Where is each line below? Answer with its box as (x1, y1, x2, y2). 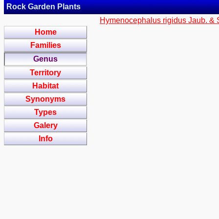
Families (30, 41, 61, 49)
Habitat (32, 82, 59, 90)
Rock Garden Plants (6, 2, 81, 11)
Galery (33, 121, 58, 130)
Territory (30, 68, 61, 77)
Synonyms (25, 95, 66, 103)
